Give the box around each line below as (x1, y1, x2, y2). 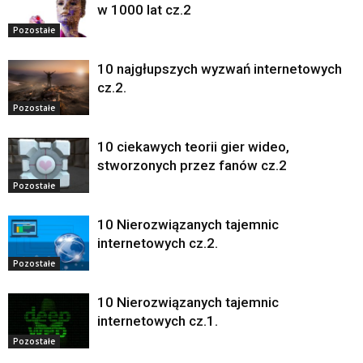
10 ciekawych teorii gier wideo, (97, 138, 289, 155)
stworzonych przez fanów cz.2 (97, 156, 287, 173)
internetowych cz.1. (97, 312, 218, 329)
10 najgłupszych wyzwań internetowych (97, 60, 342, 77)
